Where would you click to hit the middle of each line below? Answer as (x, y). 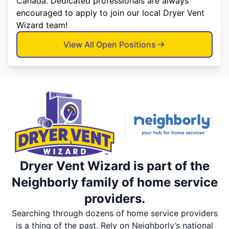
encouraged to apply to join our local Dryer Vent (110, 13)
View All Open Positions (109, 45)
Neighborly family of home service (114, 182)
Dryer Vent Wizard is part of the (114, 166)
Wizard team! (42, 25)
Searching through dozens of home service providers (114, 213)
